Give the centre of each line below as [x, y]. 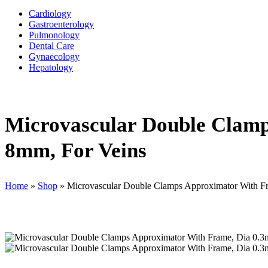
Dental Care [51, 46]
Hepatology [51, 67]
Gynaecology [54, 57]
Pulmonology [54, 35]
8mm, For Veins [76, 151]
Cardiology [50, 13]
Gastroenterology [61, 24]
